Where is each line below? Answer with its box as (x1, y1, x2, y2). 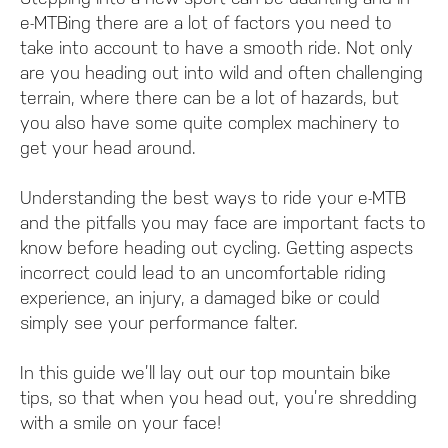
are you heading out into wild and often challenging (20, 61, 423, 83)
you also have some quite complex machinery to (20, 111, 400, 133)
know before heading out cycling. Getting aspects (20, 236, 413, 258)
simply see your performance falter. (20, 311, 298, 333)
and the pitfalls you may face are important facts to (20, 211, 426, 233)
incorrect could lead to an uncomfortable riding (20, 261, 386, 283)
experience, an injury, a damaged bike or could (20, 286, 380, 308)
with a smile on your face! (20, 411, 221, 433)
